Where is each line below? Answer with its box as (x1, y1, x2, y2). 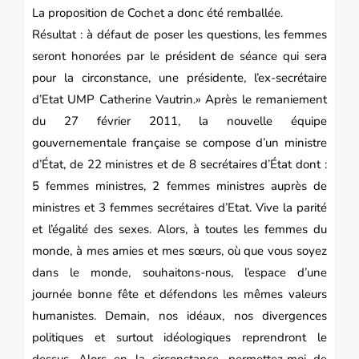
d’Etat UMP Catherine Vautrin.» (32, 91, 201, 107)
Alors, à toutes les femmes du (157, 220, 327, 237)
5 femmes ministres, (32, 177, 153, 194)
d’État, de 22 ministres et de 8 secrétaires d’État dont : (32, 155, 327, 172)
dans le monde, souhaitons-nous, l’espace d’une (32, 264, 327, 280)
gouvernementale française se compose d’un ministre (32, 134, 327, 151)
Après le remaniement (205, 91, 328, 107)
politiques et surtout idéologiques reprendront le (32, 329, 327, 345)
